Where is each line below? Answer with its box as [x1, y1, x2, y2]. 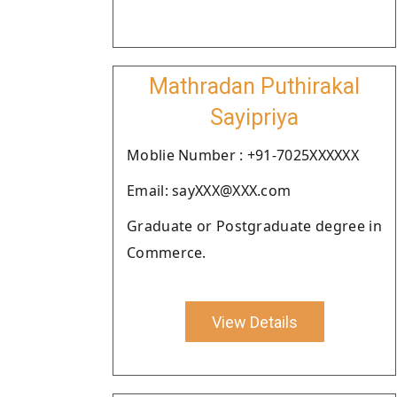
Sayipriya [210, 105, 299, 130]
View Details [211, 312, 298, 331]
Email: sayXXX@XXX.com [127, 181, 292, 200]
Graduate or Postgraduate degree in [127, 216, 382, 236]
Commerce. [127, 243, 206, 262]
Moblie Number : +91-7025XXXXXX [127, 145, 359, 165]
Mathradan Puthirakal [149, 74, 360, 99]
